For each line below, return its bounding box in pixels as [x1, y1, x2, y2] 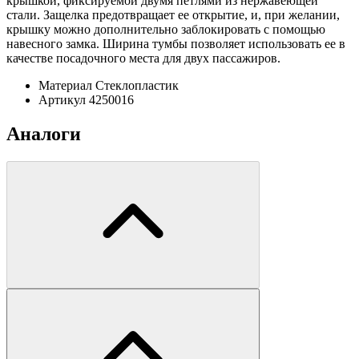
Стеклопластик [95, 79, 179, 93]
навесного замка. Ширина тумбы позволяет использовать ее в [6, 37, 345, 51]
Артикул [38, 93, 86, 107]
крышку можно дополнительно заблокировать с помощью [6, 22, 325, 37]
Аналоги [6, 123, 81, 145]
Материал [38, 79, 92, 93]
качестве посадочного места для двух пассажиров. [6, 51, 280, 66]
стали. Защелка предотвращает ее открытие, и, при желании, [6, 8, 340, 22]
